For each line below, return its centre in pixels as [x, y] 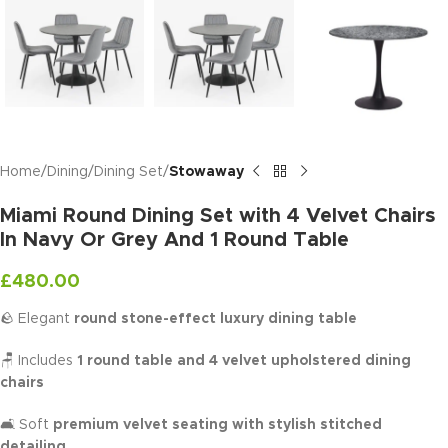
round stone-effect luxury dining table [215, 318]
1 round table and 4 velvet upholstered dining [244, 360]
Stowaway [206, 171]
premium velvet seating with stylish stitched [217, 424]
